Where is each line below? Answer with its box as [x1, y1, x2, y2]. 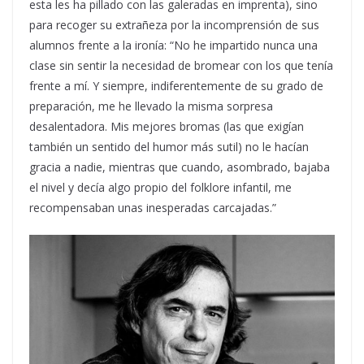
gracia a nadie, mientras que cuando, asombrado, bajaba [29, 159, 330, 175]
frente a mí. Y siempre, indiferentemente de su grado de [29, 78, 323, 94]
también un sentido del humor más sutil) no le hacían [29, 139, 309, 155]
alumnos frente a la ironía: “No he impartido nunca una [29, 37, 318, 54]
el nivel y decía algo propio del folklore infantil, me [29, 180, 292, 196]
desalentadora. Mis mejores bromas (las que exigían [29, 119, 304, 135]
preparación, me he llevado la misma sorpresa [29, 98, 273, 115]
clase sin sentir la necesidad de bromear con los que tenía [29, 58, 333, 74]
